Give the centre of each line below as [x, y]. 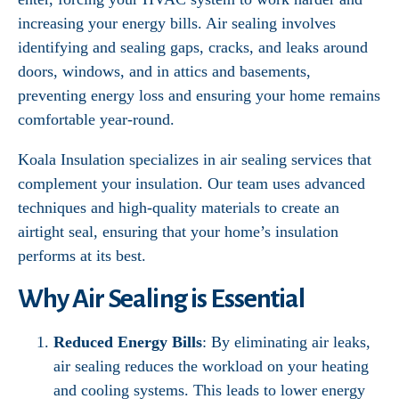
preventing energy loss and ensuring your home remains [199, 95]
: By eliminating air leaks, [286, 342]
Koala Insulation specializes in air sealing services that [195, 159]
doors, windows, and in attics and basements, [164, 71]
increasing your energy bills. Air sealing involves [177, 23]
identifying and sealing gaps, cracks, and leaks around [193, 47]
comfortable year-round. [96, 119]
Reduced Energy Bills [128, 342]
